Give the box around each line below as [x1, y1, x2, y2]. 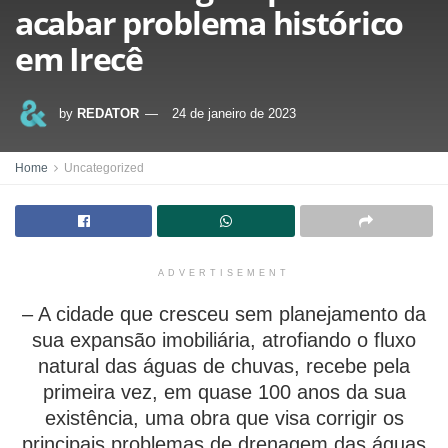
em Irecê [15, 37, 143, 80]
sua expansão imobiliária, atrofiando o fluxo [32, 329, 416, 351]
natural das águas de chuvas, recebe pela [38, 355, 410, 377]
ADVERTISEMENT [158, 268, 290, 278]
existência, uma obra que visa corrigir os [44, 407, 404, 429]
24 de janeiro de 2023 [172, 105, 296, 121]
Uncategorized [64, 161, 144, 175]
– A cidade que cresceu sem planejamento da [22, 303, 426, 325]
